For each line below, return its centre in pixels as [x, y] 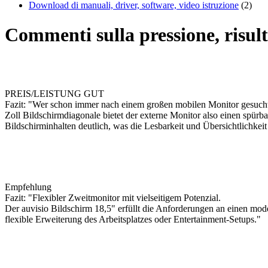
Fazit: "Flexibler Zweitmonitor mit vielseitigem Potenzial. [113, 198]
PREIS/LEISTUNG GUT [54, 94]
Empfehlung [28, 187]
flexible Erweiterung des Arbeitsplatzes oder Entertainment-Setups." [133, 220]
